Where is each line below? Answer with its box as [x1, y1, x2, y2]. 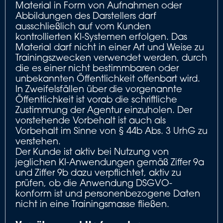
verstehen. [15, 135, 61, 146]
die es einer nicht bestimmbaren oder [15, 62, 179, 73]
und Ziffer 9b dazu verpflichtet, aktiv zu [15, 167, 181, 178]
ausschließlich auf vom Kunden [15, 20, 151, 31]
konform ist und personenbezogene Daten [15, 188, 200, 199]
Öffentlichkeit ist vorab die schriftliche [15, 94, 177, 105]
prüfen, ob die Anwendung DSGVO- [15, 177, 172, 188]
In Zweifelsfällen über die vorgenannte [15, 83, 182, 94]
